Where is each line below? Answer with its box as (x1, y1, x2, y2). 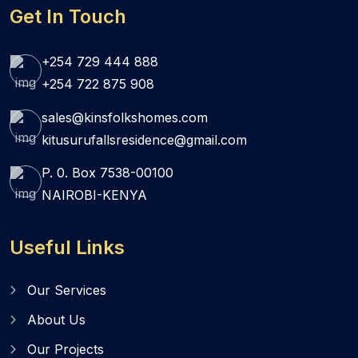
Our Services (27, 281, 106, 298)
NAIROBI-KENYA (42, 186, 147, 203)
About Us (27, 311, 86, 328)
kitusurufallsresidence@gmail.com (42, 131, 247, 148)
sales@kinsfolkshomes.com (42, 109, 208, 125)
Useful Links (10, 235, 125, 259)
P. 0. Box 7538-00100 (42, 164, 173, 181)
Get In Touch (10, 5, 126, 29)
